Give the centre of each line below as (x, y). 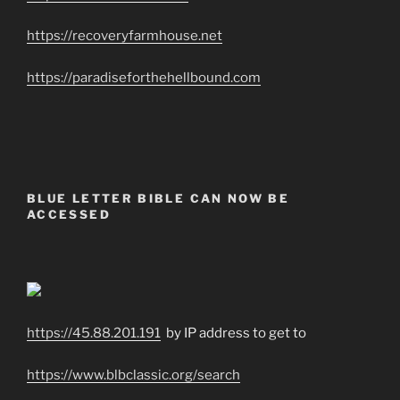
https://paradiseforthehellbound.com (144, 77)
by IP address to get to (233, 333)
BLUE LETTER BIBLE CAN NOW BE (158, 198)
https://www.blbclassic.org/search (133, 375)
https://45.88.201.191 (94, 333)
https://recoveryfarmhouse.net (125, 36)
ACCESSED (69, 214)
